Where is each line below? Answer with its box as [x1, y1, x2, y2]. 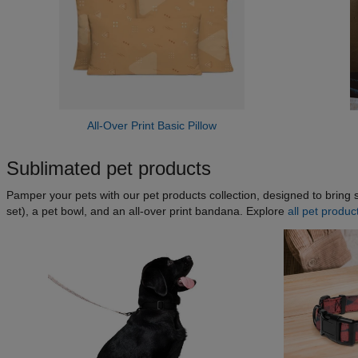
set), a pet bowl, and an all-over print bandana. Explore [6, 205, 288, 218]
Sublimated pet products [6, 157, 211, 180]
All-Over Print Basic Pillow [87, 119, 217, 133]
